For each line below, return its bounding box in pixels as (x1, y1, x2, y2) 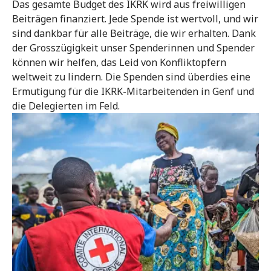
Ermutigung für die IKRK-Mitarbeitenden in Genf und (12, 84, 254, 98)
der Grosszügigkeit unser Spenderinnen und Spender (12, 41, 255, 54)
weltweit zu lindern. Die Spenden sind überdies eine (12, 70, 250, 83)
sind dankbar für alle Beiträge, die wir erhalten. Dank (12, 26, 256, 40)
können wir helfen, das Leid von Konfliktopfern (12, 55, 226, 69)
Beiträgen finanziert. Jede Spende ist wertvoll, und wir (12, 11, 258, 25)
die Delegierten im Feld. (12, 99, 120, 113)
